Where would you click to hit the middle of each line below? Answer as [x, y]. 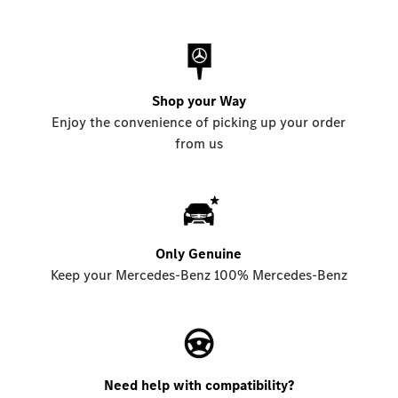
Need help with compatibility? [199, 386]
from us [199, 144]
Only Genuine [199, 254]
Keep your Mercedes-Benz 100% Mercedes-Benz [199, 275]
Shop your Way [199, 101]
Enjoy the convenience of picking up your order [199, 123]
